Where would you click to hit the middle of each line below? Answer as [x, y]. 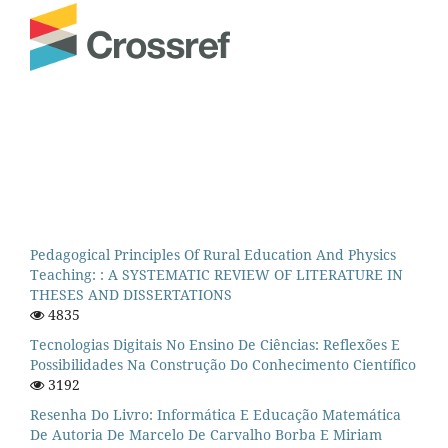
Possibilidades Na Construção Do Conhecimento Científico [223, 364]
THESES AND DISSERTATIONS [131, 294]
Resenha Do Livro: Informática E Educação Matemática [215, 414]
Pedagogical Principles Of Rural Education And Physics [213, 254]
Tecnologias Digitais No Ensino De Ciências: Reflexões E [215, 344]
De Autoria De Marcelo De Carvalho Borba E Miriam [206, 434]
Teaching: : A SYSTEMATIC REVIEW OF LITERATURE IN [216, 274]
